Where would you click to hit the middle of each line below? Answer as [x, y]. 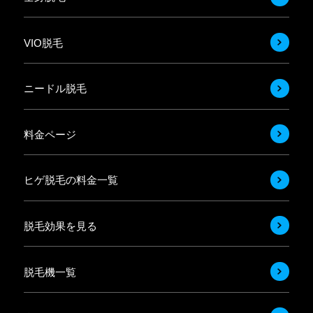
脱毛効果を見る [60, 226]
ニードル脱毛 [55, 89]
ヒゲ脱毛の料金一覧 [71, 180]
